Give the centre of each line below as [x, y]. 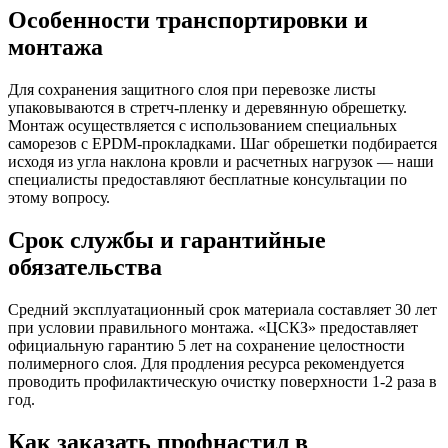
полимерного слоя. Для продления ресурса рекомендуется [206, 363]
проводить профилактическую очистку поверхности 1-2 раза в [222, 381]
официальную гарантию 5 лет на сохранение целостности [206, 345]
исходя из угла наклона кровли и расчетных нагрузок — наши [221, 162]
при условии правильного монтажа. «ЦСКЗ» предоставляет [213, 327]
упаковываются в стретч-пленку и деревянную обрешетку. [207, 108]
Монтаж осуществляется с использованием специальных [202, 126]
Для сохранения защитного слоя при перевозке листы [192, 90]
